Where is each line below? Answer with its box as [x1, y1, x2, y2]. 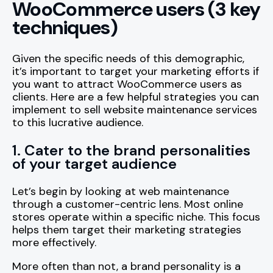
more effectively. [12, 235, 96, 250]
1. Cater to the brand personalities [12, 141, 250, 160]
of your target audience [12, 154, 177, 174]
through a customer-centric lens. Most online [12, 197, 243, 212]
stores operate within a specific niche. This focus [12, 210, 260, 225]
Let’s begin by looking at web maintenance [12, 184, 229, 199]
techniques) [12, 14, 118, 40]
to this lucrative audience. [12, 115, 143, 130]
